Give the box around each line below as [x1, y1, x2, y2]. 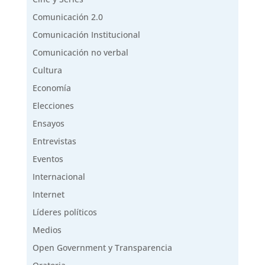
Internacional [32, 170, 85, 182]
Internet [32, 188, 64, 200]
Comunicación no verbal [32, 46, 128, 58]
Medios [32, 224, 62, 235]
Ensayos [32, 117, 64, 129]
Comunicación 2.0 [32, 11, 103, 22]
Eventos [32, 153, 63, 164]
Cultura [32, 64, 62, 76]
